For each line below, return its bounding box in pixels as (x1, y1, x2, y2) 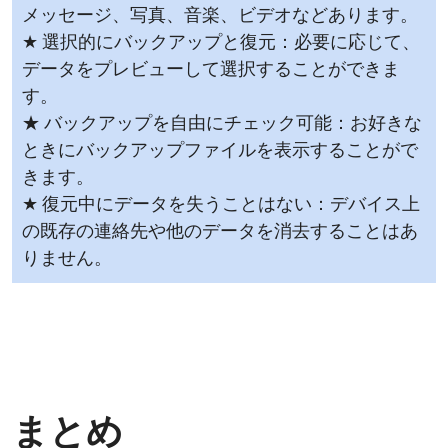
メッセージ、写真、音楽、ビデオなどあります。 (22, 7, 418, 27)
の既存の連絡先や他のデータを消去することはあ (22, 223, 418, 243)
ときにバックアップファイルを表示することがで (22, 142, 418, 162)
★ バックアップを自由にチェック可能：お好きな (22, 115, 422, 135)
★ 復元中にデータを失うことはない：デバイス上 (22, 196, 420, 216)
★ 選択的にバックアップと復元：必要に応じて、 (22, 34, 420, 54)
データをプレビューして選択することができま (22, 61, 400, 81)
